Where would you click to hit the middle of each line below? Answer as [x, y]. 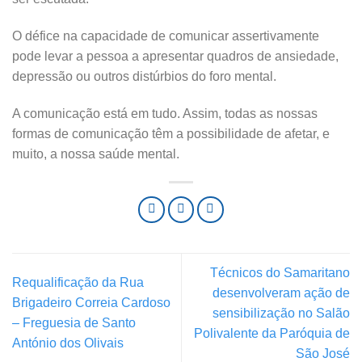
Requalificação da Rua [78, 283]
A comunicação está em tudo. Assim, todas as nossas [165, 113]
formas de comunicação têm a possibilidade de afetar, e [171, 133]
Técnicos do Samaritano [280, 272]
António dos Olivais [68, 343]
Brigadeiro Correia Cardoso [91, 303]
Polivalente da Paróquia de [272, 333]
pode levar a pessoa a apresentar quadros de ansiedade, [175, 56]
